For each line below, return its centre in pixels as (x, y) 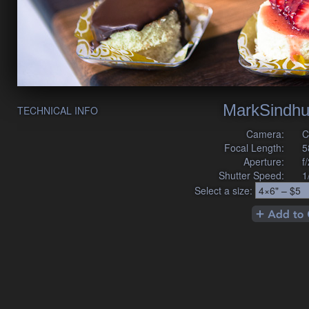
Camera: (266, 133)
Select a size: (223, 190)
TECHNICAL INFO (58, 110)
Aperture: (264, 161)
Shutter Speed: (252, 175)
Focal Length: (255, 147)
